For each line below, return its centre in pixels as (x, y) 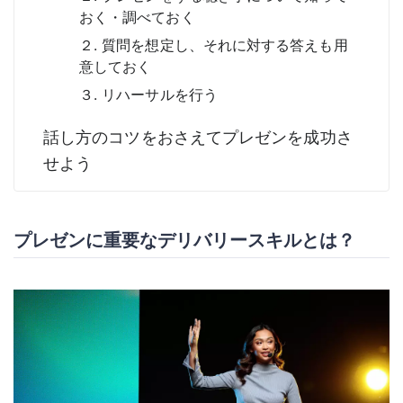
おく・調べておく (137, 17)
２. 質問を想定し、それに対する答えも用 (214, 45)
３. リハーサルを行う (148, 94)
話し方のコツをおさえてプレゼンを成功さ (198, 137)
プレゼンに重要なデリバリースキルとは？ (184, 240)
